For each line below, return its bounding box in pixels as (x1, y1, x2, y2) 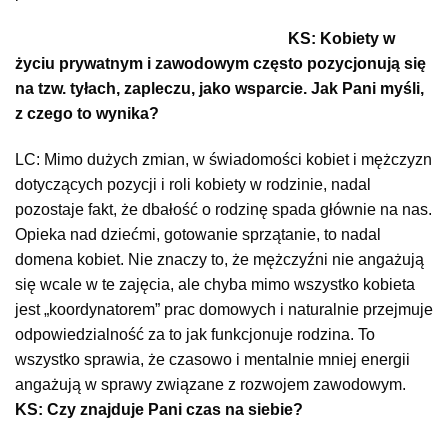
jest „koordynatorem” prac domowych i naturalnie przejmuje (15, 301, 433, 319)
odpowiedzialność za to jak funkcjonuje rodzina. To (15, 326, 375, 344)
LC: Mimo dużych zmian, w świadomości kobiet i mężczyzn (15, 151, 432, 169)
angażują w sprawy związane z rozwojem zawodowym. (15, 376, 406, 394)
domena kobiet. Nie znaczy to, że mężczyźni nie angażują (15, 251, 424, 269)
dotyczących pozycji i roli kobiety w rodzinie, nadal (15, 176, 371, 194)
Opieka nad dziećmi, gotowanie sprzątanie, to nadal (15, 226, 381, 244)
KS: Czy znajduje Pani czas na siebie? (15, 401, 303, 419)
